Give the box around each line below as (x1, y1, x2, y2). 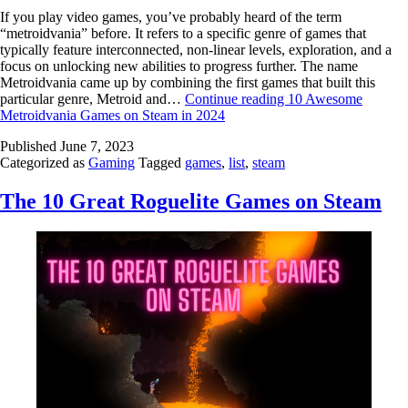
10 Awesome (288, 90, 362, 107)
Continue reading (185, 90, 288, 107)
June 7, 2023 (60, 138, 134, 154)
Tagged (138, 154, 185, 170)
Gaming (88, 154, 135, 170)
